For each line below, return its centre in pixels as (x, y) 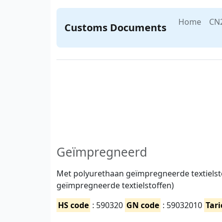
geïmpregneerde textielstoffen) (115, 185)
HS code (73, 205)
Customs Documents (115, 28)
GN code (143, 205)
